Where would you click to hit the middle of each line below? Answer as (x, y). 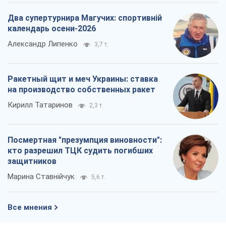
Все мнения (30, 207)
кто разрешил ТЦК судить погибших (80, 150)
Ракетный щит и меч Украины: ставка (83, 79)
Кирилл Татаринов (40, 105)
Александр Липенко (43, 44)
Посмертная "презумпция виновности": (85, 140)
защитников (32, 161)
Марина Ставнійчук (41, 176)
